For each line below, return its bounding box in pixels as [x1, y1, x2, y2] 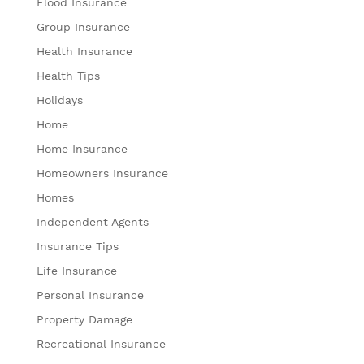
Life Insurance [36, 263, 117, 277]
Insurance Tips [36, 239, 119, 253]
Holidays [36, 93, 83, 106]
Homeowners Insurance [36, 166, 168, 180]
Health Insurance [36, 44, 132, 58]
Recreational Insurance [36, 336, 166, 350]
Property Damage [36, 312, 132, 326]
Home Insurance [36, 141, 128, 155]
